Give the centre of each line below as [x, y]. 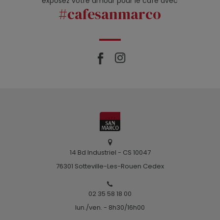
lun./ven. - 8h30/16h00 [110, 208]
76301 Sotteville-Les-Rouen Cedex [110, 166]
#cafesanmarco [110, 14]
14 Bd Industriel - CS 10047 [110, 153]
